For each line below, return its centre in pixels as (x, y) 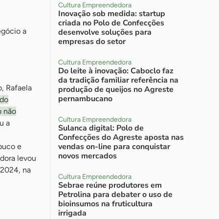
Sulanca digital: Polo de (101, 128)
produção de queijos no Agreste (116, 89)
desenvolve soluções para (105, 32)
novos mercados (88, 156)
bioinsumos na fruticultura (105, 204)
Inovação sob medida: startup (112, 14)
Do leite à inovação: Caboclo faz (116, 71)
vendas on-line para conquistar (114, 147)
